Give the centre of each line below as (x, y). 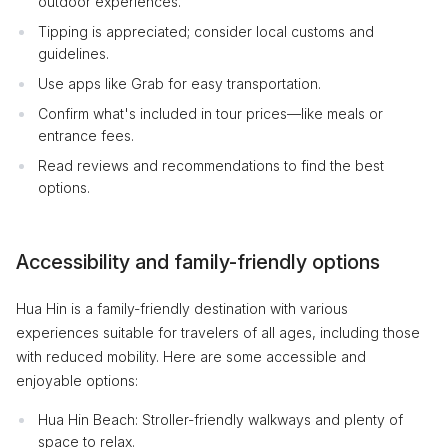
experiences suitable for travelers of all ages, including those (218, 332)
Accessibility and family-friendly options (198, 262)
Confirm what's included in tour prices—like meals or (210, 113)
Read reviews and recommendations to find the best (211, 165)
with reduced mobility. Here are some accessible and (191, 356)
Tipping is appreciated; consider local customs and (206, 31)
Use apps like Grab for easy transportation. (179, 83)
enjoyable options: (77, 380)
